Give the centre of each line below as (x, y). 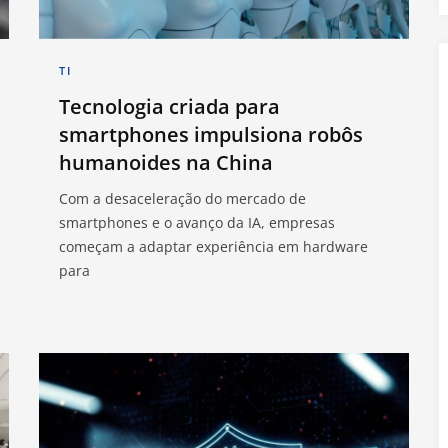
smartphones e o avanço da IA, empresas (197, 222)
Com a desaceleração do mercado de (182, 198)
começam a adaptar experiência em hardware (213, 246)
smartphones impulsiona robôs (211, 134)
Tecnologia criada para (169, 106)
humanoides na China (166, 162)
